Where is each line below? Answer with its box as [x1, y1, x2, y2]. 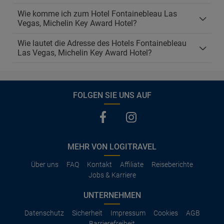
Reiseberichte [151, 160, 193, 168]
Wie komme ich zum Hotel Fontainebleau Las [17, 9, 177, 18]
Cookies [153, 209, 178, 217]
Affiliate [120, 160, 143, 168]
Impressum [110, 209, 145, 217]
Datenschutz [24, 209, 64, 217]
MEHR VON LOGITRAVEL [67, 142, 156, 151]
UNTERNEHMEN [83, 190, 141, 200]
